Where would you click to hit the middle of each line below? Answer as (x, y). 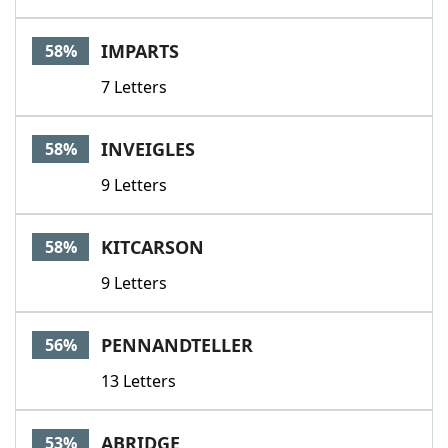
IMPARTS (140, 51)
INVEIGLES (148, 149)
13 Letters (138, 381)
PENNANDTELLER (177, 345)
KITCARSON (152, 247)
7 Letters (134, 87)
